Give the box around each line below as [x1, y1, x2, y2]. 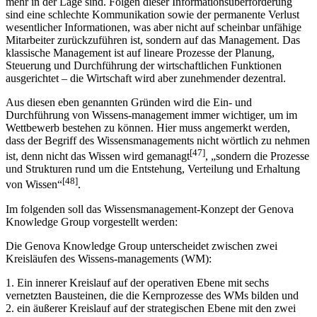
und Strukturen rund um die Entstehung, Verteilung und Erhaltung [6, 163, 300, 175]
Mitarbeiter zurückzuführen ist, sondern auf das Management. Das [6, 33, 300, 46]
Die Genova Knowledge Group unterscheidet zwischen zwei [6, 239, 277, 252]
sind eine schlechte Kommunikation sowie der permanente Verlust [6, 8, 299, 21]
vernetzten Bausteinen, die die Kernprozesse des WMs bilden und [6, 289, 299, 301]
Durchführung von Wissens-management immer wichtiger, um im [6, 108, 297, 121]
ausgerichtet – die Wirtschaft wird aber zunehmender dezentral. [6, 71, 286, 84]
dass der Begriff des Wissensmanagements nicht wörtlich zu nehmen [6, 134, 310, 146]
